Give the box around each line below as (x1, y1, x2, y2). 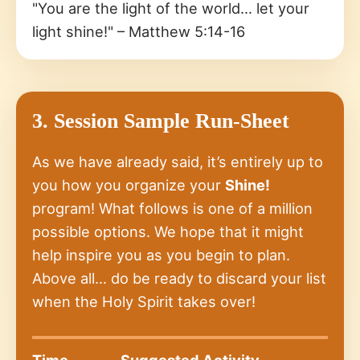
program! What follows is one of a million (32, 198, 313, 217)
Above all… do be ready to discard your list (32, 268, 326, 287)
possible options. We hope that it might (32, 222, 304, 240)
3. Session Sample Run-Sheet (32, 108, 289, 133)
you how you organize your (32, 175, 225, 194)
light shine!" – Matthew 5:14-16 (32, 22, 245, 40)
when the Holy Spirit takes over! (32, 292, 256, 310)
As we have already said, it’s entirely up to (32, 152, 323, 170)
